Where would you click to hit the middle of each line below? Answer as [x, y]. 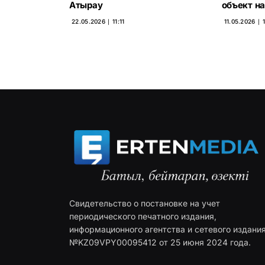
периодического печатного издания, [143, 216]
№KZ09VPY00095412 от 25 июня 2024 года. [160, 243]
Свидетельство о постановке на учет [145, 203]
